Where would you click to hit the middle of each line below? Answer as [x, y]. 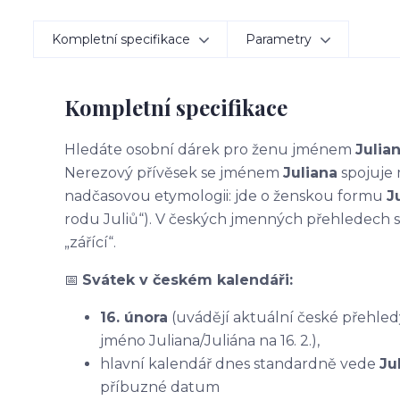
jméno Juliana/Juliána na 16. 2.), [210, 341]
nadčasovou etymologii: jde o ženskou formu [225, 196]
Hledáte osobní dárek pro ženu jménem [210, 150]
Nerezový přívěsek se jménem [174, 173]
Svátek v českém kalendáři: [187, 280]
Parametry [279, 39]
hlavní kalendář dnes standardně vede [240, 364]
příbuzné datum [160, 387]
